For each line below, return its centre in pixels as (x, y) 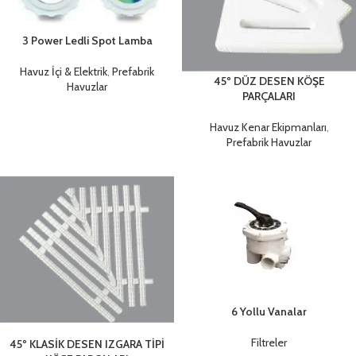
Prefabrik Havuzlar (269, 142)
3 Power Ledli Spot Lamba (87, 41)
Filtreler (269, 342)
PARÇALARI (269, 96)
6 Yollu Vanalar (269, 311)
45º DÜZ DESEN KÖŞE (269, 81)
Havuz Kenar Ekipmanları (268, 127)
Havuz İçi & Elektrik (64, 72)
